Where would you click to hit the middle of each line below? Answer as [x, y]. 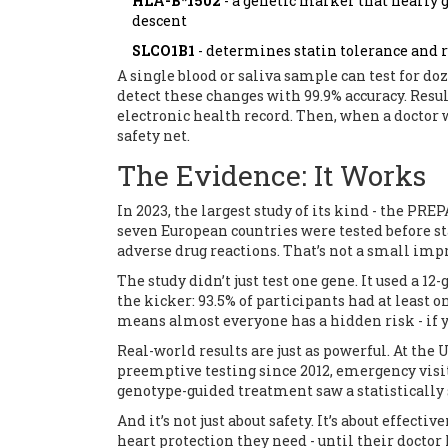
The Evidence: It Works [271, 176]
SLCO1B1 [163, 51]
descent [159, 21]
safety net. [153, 136]
